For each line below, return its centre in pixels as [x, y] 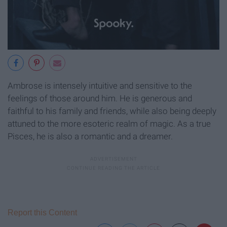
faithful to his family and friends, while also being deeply [112, 111]
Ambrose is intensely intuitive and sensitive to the [100, 85]
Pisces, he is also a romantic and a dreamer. [90, 136]
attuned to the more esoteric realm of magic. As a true [109, 123]
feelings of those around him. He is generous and [100, 98]
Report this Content [42, 212]
